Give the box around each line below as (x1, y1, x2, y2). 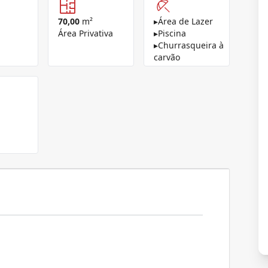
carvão (154, 51, 180, 63)
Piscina (158, 28, 186, 39)
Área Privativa (58, 28, 113, 39)
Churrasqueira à (158, 39, 224, 51)
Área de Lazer (158, 16, 213, 27)
